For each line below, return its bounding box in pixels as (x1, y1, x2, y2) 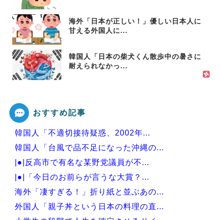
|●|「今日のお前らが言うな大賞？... (15, 173, 149, 181)
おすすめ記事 (33, 108, 86, 117)
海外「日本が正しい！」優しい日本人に (69, 17, 201, 25)
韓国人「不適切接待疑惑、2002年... (15, 129, 150, 137)
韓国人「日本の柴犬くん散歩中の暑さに (69, 53, 201, 60)
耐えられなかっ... (69, 62, 128, 70)
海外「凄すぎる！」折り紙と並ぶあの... (15, 188, 164, 196)
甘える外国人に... (69, 27, 128, 34)
